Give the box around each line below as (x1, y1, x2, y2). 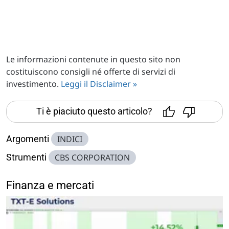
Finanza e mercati (6, 178, 94, 192)
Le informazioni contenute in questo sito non (6, 53, 180, 65)
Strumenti (6, 151, 47, 163)
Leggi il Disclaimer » (61, 78, 137, 89)
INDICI (57, 133, 82, 145)
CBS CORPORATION (55, 151, 130, 163)
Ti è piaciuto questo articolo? (36, 105, 152, 117)
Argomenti (6, 133, 49, 144)
